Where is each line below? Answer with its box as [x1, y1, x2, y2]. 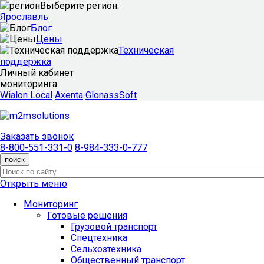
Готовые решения [47, 210, 127, 221]
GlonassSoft [85, 90, 137, 101]
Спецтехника [71, 232, 127, 243]
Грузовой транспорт [71, 221, 157, 232]
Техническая [118, 45, 174, 56]
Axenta [55, 90, 83, 101]
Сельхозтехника [71, 243, 141, 255]
